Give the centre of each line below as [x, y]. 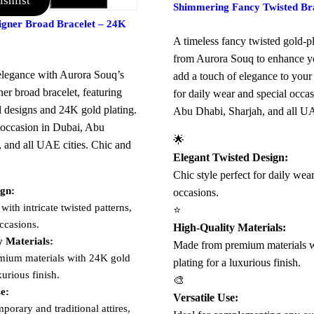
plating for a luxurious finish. [237, 262]
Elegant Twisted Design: [230, 157]
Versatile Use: [205, 297]
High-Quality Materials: [229, 227]
